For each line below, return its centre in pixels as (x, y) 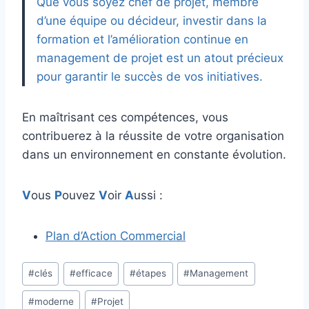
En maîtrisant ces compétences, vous (125, 118)
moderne (54, 302)
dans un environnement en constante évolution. (154, 155)
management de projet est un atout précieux (160, 58)
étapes (151, 273)
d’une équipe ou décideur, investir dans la (152, 21)
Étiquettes (49, 266)
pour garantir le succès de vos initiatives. (150, 77)
